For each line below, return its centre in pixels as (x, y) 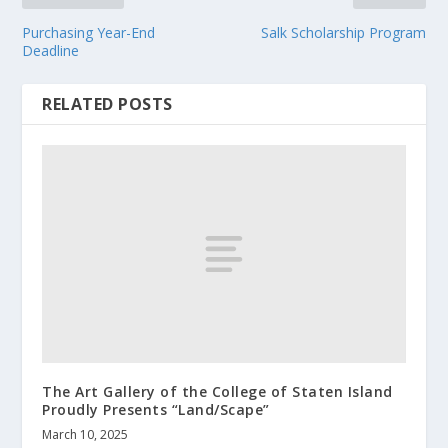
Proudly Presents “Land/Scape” (156, 409)
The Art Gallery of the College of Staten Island (217, 391)
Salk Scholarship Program (343, 32)
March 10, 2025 (85, 434)
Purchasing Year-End (89, 32)
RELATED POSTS (107, 103)
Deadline (51, 50)
